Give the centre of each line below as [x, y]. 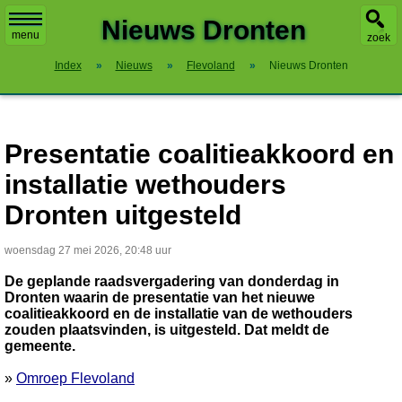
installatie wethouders [145, 184]
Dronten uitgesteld [123, 215]
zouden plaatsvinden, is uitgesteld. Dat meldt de [167, 330]
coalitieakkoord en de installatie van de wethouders [179, 314]
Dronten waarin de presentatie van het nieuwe [160, 297]
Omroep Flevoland [75, 378]
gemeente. [40, 346]
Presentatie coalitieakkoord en [199, 154]
